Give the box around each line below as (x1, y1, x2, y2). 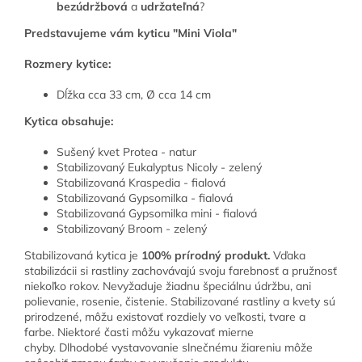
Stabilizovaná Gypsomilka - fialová (57, 191, 233, 206)
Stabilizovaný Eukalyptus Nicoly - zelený (57, 160, 262, 175)
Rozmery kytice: (24, 57, 111, 72)
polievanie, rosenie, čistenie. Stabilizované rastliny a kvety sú (24, 294, 335, 309)
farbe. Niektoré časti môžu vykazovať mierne (24, 325, 254, 340)
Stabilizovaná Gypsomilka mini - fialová (57, 206, 257, 221)
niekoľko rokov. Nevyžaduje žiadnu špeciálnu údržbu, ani (24, 279, 311, 294)
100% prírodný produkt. (141, 248, 270, 263)
